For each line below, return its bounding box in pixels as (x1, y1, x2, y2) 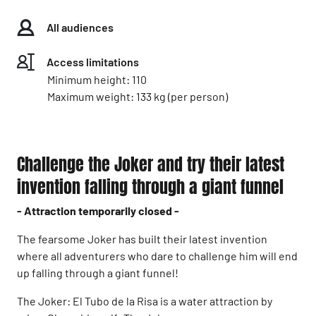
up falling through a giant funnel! (17, 266, 178, 279)
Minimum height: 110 (47, 73, 147, 86)
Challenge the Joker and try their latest (17, 152, 284, 177)
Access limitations (47, 55, 139, 68)
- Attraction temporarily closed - (17, 204, 179, 217)
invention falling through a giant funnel (17, 175, 284, 200)
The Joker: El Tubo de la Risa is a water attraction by (17, 294, 272, 308)
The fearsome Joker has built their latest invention (17, 232, 267, 245)
